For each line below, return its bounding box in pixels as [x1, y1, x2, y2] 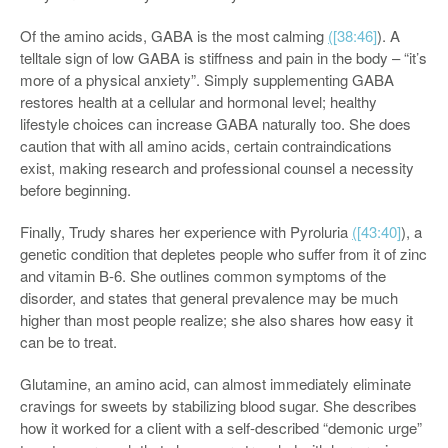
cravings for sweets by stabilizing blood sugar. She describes [20, 395, 417, 416]
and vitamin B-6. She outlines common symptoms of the [20, 265, 386, 286]
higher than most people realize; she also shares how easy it [20, 309, 413, 330]
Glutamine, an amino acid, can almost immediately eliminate [20, 373, 411, 394]
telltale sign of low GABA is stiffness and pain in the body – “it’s [20, 47, 427, 68]
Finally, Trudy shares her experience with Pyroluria [20, 221, 352, 242]
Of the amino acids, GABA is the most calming [20, 25, 328, 46]
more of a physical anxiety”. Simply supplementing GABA [20, 69, 394, 90]
